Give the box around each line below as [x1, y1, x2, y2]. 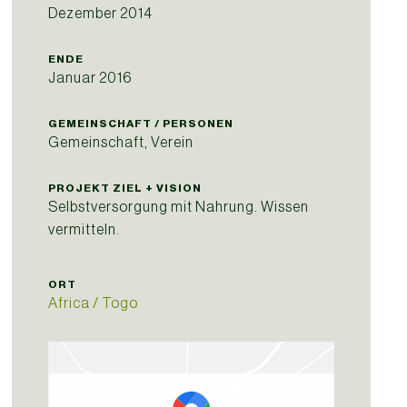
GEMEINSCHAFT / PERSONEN [48, 117, 234, 130]
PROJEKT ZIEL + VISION [48, 182, 203, 194]
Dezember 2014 [48, 5, 154, 21]
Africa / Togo [48, 294, 139, 311]
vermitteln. [48, 221, 121, 237]
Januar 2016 [48, 69, 133, 85]
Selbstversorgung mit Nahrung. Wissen [48, 198, 310, 214]
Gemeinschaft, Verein [48, 134, 194, 150]
